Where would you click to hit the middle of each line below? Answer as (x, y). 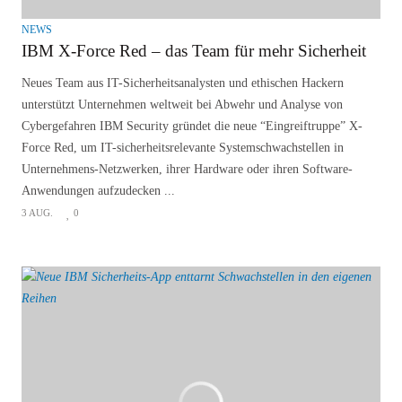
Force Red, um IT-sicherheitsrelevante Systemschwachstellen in (183, 147)
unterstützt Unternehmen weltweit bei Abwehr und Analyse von (182, 104)
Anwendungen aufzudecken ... (98, 190)
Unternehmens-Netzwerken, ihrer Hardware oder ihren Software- (187, 169)
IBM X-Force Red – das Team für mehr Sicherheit (194, 50)
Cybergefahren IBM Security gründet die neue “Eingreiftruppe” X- (192, 126)
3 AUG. (37, 212)
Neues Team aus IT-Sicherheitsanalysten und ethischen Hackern (183, 83)
